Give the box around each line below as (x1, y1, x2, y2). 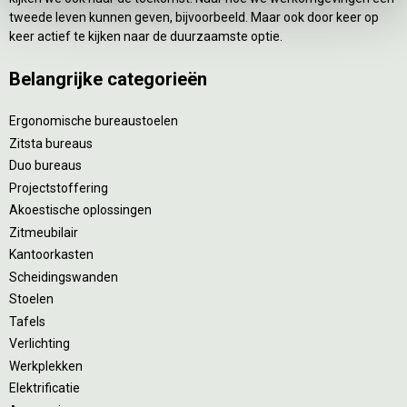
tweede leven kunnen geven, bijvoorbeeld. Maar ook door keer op (9, 10, 379, 25)
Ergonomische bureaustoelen (9, 114, 178, 129)
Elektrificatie (9, 381, 80, 396)
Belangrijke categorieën (9, 68, 207, 91)
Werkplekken (9, 358, 83, 373)
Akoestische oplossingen (9, 203, 152, 218)
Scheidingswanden (9, 269, 118, 284)
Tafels (9, 313, 45, 329)
